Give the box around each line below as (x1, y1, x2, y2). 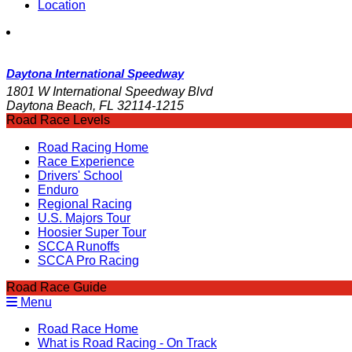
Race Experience (38, 155, 134, 169)
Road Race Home (38, 322, 138, 336)
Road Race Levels (6, 113, 110, 127)
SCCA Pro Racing (38, 254, 139, 268)
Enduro (38, 183, 79, 197)
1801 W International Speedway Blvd (6, 85, 213, 99)
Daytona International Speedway (6, 67, 184, 81)
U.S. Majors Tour (38, 211, 130, 225)
